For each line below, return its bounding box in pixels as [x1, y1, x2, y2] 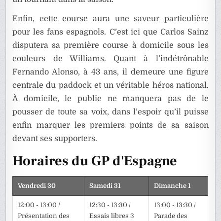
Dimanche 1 [154, 182, 191, 190]
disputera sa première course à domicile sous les [12, 41, 209, 50]
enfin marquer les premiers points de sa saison [12, 121, 209, 130]
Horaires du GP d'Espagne [12, 152, 178, 170]
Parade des [154, 212, 188, 220]
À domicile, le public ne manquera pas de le [12, 94, 209, 104]
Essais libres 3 [89, 212, 135, 220]
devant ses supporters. [12, 134, 98, 144]
